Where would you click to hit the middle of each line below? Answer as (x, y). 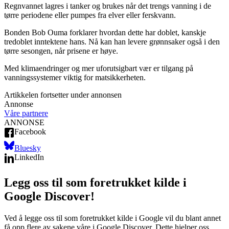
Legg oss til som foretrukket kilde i (95, 182)
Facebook (30, 131)
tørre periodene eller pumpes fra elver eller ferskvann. (90, 15)
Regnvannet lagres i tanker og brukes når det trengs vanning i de (108, 6)
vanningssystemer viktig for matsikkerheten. (75, 77)
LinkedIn (29, 157)
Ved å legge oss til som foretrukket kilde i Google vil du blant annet (112, 218)
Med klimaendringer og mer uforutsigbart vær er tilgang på (99, 68)
